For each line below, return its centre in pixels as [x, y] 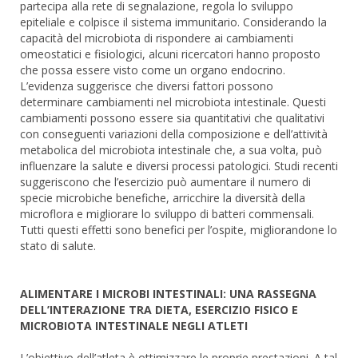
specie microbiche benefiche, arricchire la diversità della [163, 197]
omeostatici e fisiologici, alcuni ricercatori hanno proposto [170, 54]
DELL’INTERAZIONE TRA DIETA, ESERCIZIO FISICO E [159, 309]
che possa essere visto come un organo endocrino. [153, 70]
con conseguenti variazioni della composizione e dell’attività [174, 133]
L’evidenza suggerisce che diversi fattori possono [147, 86]
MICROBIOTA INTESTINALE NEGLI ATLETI [134, 325]
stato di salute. [58, 245]
